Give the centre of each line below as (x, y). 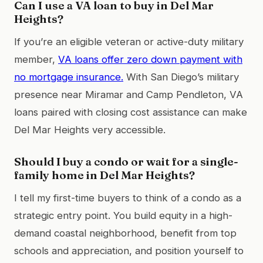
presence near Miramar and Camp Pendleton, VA (129, 94)
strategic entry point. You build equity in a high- (123, 215)
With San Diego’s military (181, 77)
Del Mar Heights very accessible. (90, 129)
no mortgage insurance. (69, 77)
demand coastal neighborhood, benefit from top (125, 233)
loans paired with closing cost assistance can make (131, 112)
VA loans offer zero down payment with (150, 59)
